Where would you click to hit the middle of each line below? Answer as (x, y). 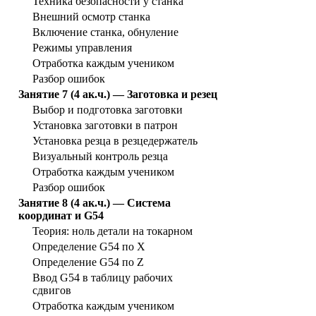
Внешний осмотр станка (91, 17)
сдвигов (52, 291)
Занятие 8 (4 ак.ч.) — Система (95, 203)
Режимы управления (82, 48)
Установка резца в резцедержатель (115, 141)
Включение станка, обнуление (105, 32)
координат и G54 (61, 216)
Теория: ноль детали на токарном (113, 231)
